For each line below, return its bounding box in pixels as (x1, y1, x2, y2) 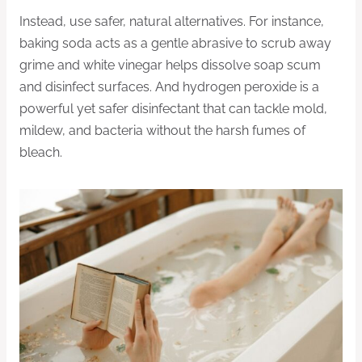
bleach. (19, 145, 62, 161)
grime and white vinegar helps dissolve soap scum (19, 57, 321, 74)
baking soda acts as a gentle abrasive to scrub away (19, 36, 331, 52)
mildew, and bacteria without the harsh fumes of (19, 123, 305, 139)
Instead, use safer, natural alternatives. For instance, (19, 14, 324, 30)
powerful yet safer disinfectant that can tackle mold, (19, 101, 327, 117)
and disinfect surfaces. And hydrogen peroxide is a (19, 79, 319, 95)
